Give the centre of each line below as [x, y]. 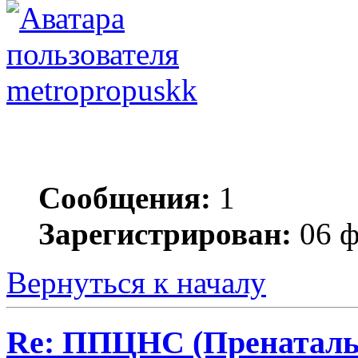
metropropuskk [102, 90]
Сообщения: [125, 198]
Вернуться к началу [136, 283]
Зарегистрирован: [165, 234]
